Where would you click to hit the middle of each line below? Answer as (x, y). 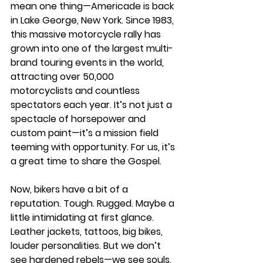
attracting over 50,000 (63, 76)
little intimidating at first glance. (83, 217)
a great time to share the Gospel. (86, 161)
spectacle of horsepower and (79, 119)
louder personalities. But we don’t (87, 245)
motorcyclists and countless (76, 90)
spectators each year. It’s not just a (92, 104)
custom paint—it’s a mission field (86, 133)
